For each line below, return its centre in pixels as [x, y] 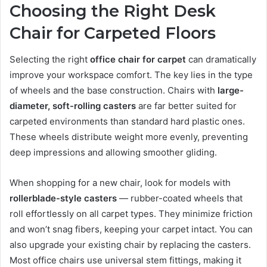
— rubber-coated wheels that [180, 198]
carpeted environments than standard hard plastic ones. [127, 122]
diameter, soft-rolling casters [73, 106]
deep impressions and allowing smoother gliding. [113, 153]
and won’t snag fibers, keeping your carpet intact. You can [131, 229]
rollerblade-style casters [63, 198]
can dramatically [221, 60]
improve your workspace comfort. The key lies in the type [131, 75]
